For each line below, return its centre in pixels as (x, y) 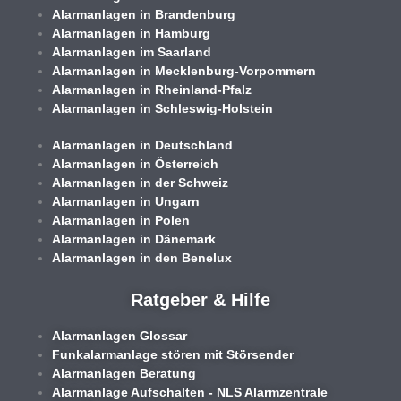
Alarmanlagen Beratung (124, 373)
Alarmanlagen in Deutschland (143, 145)
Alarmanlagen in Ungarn (126, 201)
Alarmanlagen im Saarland (132, 51)
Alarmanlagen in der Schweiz (141, 182)
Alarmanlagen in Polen (121, 220)
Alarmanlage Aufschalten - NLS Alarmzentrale (190, 392)
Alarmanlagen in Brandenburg (144, 14)
